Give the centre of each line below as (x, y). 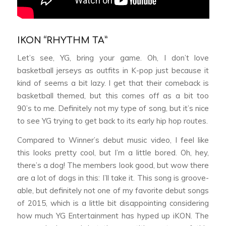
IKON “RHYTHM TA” (62, 40)
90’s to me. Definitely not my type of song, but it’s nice (113, 108)
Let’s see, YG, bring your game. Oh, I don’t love (113, 58)
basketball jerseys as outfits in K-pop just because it (113, 71)
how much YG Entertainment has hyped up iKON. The (113, 216)
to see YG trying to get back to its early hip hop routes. (112, 121)
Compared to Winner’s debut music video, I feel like (113, 140)
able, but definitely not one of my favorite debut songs (113, 191)
